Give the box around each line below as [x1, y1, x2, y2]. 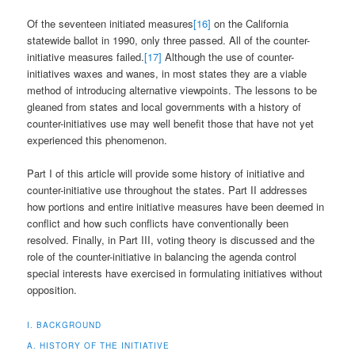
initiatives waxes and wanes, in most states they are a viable [27, 66, 307, 82]
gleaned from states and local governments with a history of [27, 99, 302, 115]
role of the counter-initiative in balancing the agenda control [27, 249, 297, 265]
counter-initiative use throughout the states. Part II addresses [27, 182, 308, 198]
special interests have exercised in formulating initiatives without [27, 265, 323, 281]
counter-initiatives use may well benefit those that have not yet [27, 116, 315, 132]
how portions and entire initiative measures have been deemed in [27, 199, 325, 215]
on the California [211, 16, 289, 32]
